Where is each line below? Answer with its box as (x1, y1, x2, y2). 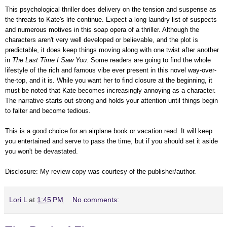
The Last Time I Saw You (12, 56, 87, 64)
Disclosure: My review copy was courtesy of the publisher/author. (5, 167, 196, 175)
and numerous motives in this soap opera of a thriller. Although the (5, 25, 199, 33)
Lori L (9, 195, 27, 204)
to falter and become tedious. (5, 106, 93, 115)
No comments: (72, 195, 120, 204)
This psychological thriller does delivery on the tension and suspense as (5, 5, 216, 13)
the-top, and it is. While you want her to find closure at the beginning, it (5, 76, 212, 84)
